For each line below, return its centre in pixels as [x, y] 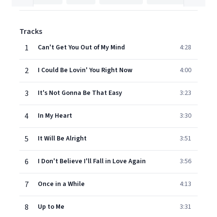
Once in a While [61, 184]
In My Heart [55, 116]
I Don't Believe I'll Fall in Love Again [92, 161]
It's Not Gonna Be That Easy [80, 93]
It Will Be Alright [62, 139]
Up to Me [51, 207]
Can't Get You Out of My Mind [81, 47]
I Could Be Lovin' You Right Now [85, 70]
